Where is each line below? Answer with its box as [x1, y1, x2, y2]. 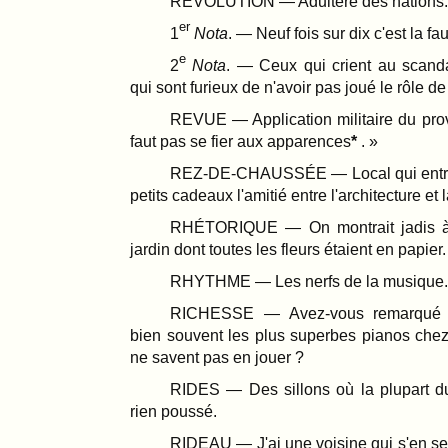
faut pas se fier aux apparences [130, 132, 351, 150]
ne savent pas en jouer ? [130, 348, 304, 366]
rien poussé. [130, 402, 217, 420]
